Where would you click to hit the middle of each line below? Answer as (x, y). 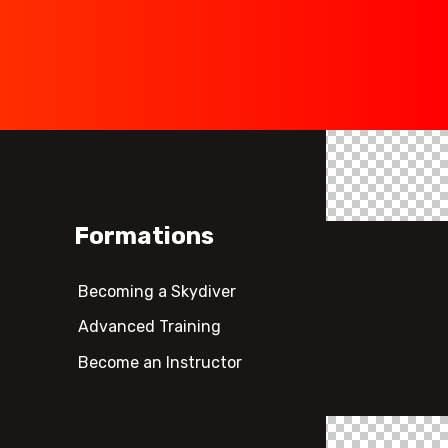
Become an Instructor (160, 362)
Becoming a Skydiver (157, 291)
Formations (143, 236)
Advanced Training (150, 327)
